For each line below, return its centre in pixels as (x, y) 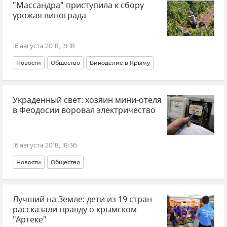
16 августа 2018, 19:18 (44, 46)
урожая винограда (49, 16)
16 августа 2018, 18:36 (45, 145)
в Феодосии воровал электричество (84, 110)
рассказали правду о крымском (75, 210)
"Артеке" (30, 220)
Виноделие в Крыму (120, 63)
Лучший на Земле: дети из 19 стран (82, 199)
